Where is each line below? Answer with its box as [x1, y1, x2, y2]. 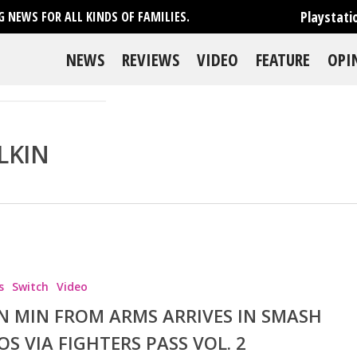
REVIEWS [122, 49, 179, 71]
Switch [11, 279, 49, 295]
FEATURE [256, 49, 310, 71]
